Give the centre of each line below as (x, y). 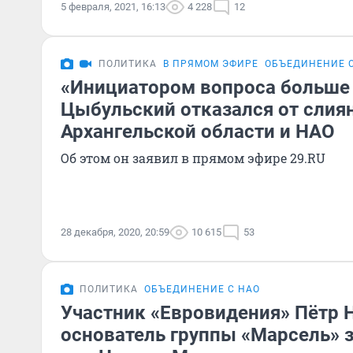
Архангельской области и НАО (198, 132)
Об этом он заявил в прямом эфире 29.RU (193, 158)
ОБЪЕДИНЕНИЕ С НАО (202, 289)
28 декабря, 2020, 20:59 (115, 232)
